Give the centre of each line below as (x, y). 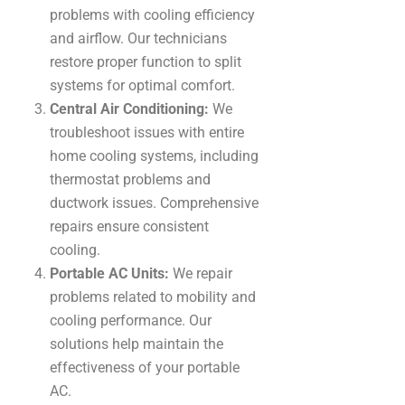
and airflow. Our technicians (138, 38)
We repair (201, 273)
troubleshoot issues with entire (147, 132)
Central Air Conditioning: (129, 108)
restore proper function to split (146, 61)
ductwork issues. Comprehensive (154, 202)
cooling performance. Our (131, 320)
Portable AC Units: (109, 273)
